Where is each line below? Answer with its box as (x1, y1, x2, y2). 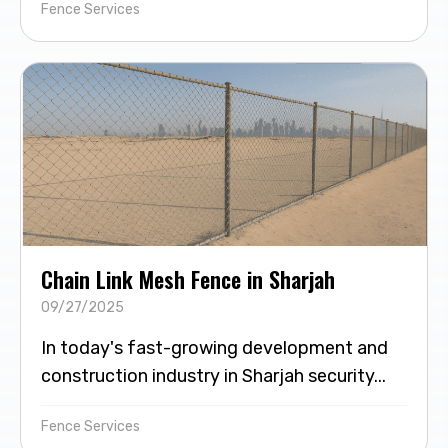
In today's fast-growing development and (41, 337, 388, 360)
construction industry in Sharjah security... (41, 365, 386, 388)
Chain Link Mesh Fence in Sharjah (41, 263, 335, 296)
